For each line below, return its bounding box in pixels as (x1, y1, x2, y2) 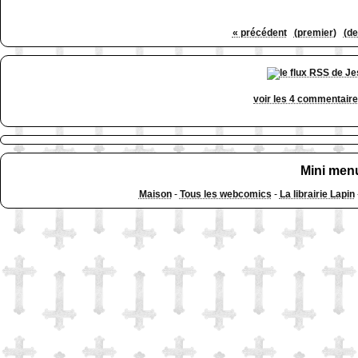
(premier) (293, 26, 336, 38)
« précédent (232, 26, 287, 38)
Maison (138, 189, 172, 201)
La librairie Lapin (279, 189, 355, 201)
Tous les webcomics (179, 189, 272, 201)
